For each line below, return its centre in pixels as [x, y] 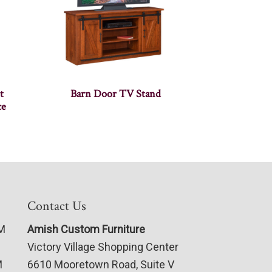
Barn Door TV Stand [116, 94]
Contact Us [56, 206]
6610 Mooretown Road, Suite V [100, 264]
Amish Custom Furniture [86, 229]
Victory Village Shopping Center [103, 246]
